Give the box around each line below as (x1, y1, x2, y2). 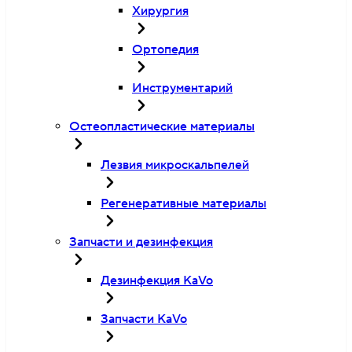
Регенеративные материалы (101, 196, 266, 211)
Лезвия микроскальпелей (101, 157, 249, 173)
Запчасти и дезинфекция (69, 234, 213, 250)
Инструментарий (132, 80, 233, 96)
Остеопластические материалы (69, 119, 255, 134)
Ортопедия (132, 42, 199, 57)
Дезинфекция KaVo (101, 273, 213, 288)
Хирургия (132, 3, 189, 19)
